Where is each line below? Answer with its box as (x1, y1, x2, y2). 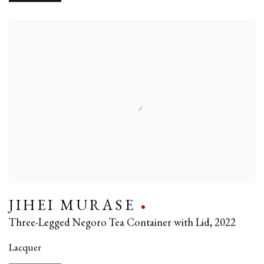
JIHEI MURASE (9, 196, 136, 216)
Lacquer (9, 240, 41, 254)
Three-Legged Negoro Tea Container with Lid (9, 215, 210, 230)
